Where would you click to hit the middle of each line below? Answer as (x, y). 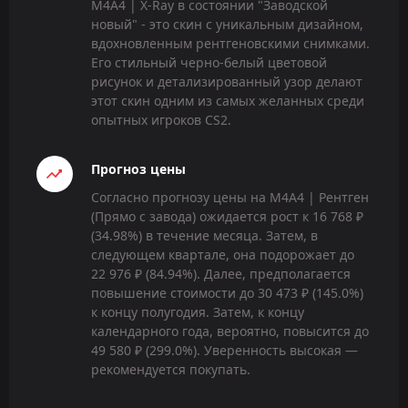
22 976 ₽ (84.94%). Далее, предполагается (221, 274)
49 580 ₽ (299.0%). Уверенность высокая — (224, 351)
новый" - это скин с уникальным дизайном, (227, 24)
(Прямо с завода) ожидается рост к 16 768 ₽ (227, 217)
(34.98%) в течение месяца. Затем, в (204, 236)
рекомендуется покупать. (171, 370)
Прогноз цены (138, 169)
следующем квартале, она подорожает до (223, 255)
